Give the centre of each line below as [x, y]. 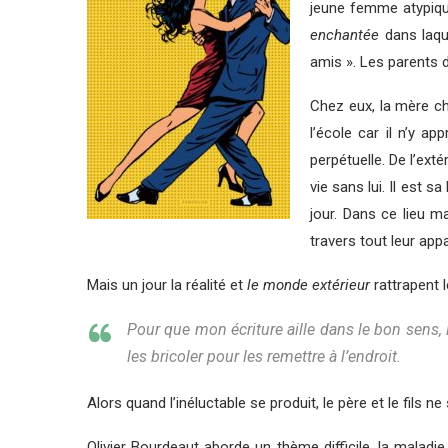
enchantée [344, 35]
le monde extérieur [308, 285]
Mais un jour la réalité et [167, 285]
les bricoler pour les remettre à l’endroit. [264, 356]
